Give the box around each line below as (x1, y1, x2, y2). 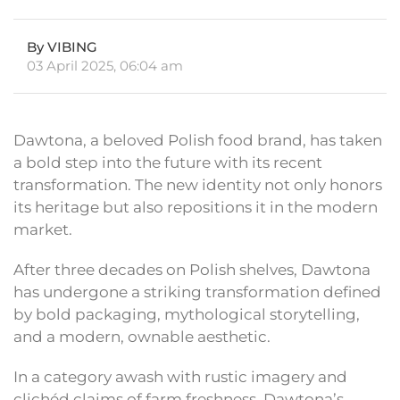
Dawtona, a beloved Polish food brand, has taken (13, 131, 382, 150)
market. (13, 221, 72, 239)
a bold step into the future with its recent (13, 154, 322, 172)
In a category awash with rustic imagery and (13, 368, 347, 387)
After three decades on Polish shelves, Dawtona (13, 261, 371, 279)
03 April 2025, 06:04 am (27, 57, 183, 75)
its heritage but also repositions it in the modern (13, 198, 378, 217)
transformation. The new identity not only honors (13, 176, 382, 195)
